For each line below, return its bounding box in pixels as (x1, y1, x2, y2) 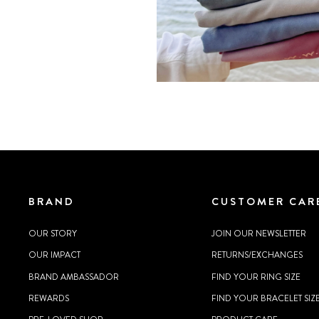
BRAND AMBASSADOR (28, 270, 119, 283)
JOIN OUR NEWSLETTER (211, 226, 307, 240)
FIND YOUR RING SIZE (211, 270, 301, 283)
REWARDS (28, 291, 69, 305)
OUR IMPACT (28, 249, 80, 262)
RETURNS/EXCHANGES (211, 249, 303, 262)
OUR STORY (28, 226, 77, 240)
